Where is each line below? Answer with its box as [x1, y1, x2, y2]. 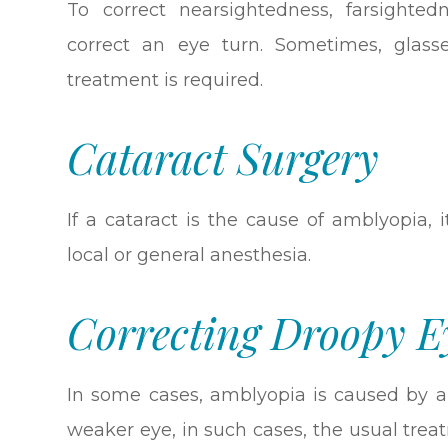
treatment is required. [67, 69, 264, 92]
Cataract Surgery [67, 129, 380, 187]
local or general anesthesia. [67, 244, 312, 267]
